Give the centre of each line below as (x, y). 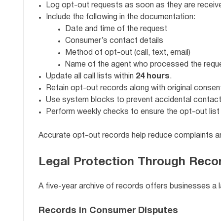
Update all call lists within (91, 76)
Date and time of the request (116, 29)
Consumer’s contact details (114, 41)
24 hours (153, 76)
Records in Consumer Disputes (108, 211)
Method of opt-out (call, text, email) (128, 53)
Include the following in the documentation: (121, 17)
